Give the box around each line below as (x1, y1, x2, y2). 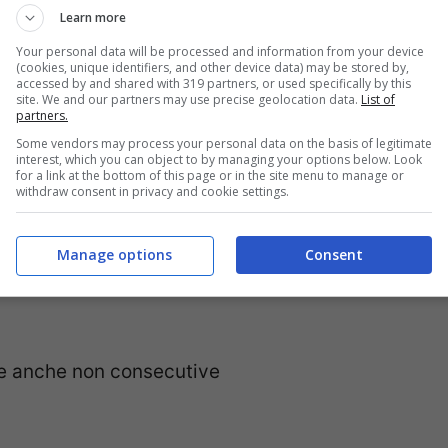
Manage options (56, 244, 172, 264)
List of (361, 91, 395, 108)
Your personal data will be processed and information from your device (16, 43, 424, 60)
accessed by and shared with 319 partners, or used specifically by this (16, 75, 411, 92)
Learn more (60, 9, 126, 26)
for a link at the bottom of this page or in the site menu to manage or (16, 167, 404, 184)
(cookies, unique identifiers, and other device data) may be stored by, (16, 59, 409, 76)
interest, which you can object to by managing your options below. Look (16, 151, 422, 168)
